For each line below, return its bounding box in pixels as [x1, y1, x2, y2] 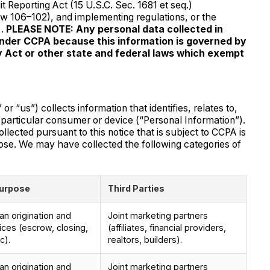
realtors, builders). [107, 234, 182, 245]
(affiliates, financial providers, [107, 222, 226, 233]
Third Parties [107, 183, 165, 193]
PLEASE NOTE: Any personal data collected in [5, 23, 223, 35]
